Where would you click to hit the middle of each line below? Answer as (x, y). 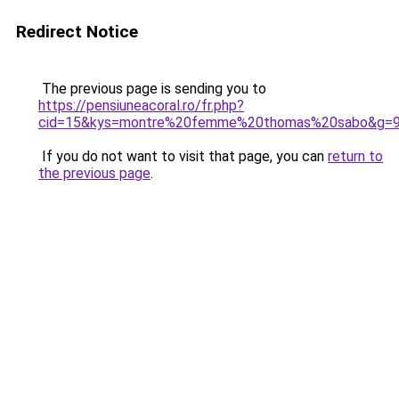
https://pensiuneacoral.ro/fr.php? (141, 106)
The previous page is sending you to (152, 89)
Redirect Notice (77, 32)
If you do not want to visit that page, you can (183, 156)
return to (355, 156)
